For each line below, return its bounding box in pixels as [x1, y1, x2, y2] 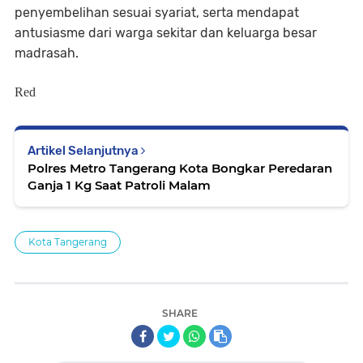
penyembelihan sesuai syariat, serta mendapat [15, 5, 299, 20]
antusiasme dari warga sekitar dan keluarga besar [15, 25, 317, 41]
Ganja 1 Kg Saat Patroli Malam [28, 177, 211, 193]
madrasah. [15, 45, 79, 61]
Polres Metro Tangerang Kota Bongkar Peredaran [28, 160, 332, 176]
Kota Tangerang [28, 236, 107, 248]
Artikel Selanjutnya [28, 143, 141, 158]
